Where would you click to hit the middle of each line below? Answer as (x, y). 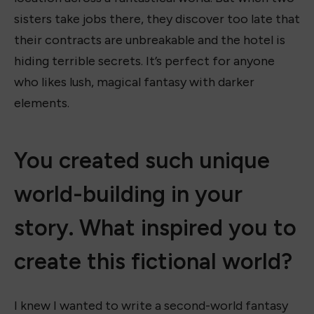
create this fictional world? (153, 262)
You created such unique (142, 161)
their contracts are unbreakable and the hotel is (150, 40)
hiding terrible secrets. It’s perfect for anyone (144, 61)
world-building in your (128, 194)
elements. (42, 103)
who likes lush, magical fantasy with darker (134, 82)
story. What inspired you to (155, 228)
